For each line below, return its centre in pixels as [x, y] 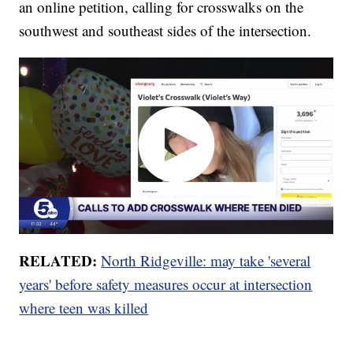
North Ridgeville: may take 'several [206, 261]
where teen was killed [84, 308]
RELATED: [60, 261]
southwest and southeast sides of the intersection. [165, 30]
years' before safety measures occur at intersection [166, 284]
